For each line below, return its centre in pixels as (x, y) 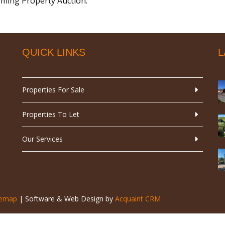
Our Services (42, 139)
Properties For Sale (53, 90)
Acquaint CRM (138, 199)
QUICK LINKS (54, 52)
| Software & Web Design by (66, 199)
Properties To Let (51, 115)
